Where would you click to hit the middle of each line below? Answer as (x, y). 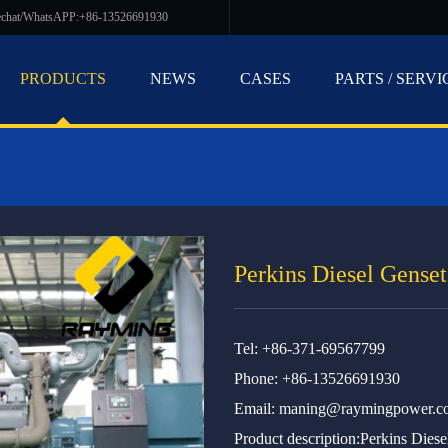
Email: (256, 408)
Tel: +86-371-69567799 (309, 348)
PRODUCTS (63, 78)
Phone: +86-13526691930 (317, 378)
